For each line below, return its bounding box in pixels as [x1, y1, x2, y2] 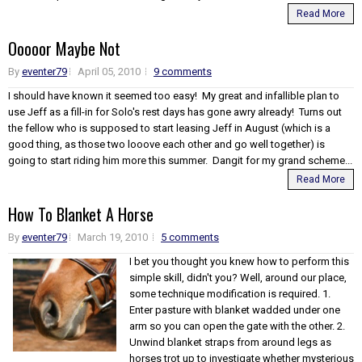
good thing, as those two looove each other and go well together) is [8, 137, 325, 150]
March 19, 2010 [78, 230, 148, 243]
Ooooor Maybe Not [8, 36, 120, 61]
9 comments [154, 65, 212, 78]
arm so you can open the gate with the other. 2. [129, 319, 345, 332]
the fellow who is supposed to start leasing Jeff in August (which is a [8, 121, 330, 134]
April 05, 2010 [78, 65, 141, 78]
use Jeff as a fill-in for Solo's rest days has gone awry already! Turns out [8, 105, 342, 118]
